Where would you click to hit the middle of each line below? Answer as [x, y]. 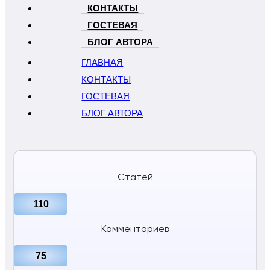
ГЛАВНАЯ [102, 63]
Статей [135, 178]
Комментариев [135, 230]
